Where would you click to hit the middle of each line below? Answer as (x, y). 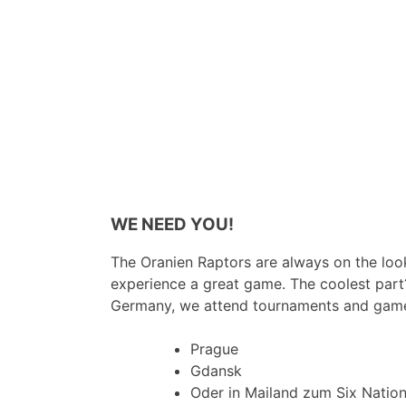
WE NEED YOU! (172, 225)
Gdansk (216, 371)
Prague (214, 349)
